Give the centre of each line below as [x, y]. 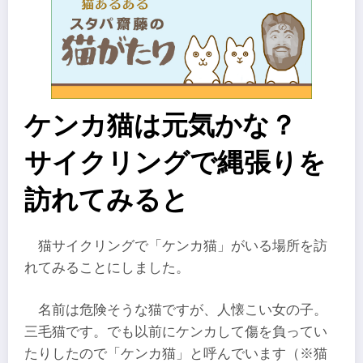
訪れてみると [107, 200]
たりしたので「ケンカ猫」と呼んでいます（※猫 [176, 353]
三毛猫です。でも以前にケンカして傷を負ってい [176, 331]
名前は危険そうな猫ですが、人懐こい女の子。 [183, 310]
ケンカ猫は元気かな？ [174, 126]
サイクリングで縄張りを [175, 163]
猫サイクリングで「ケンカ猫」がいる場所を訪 [183, 246]
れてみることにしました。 [107, 268]
